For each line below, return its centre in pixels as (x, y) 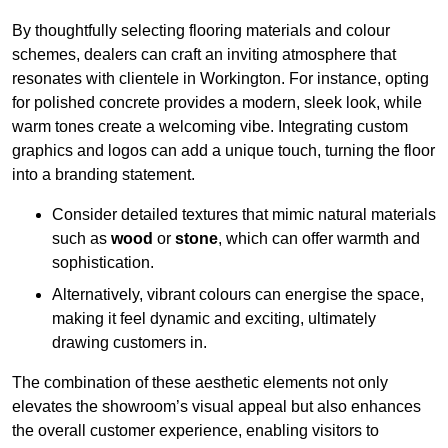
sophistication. (103, 263)
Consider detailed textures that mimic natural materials (244, 215)
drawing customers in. (129, 343)
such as (81, 239)
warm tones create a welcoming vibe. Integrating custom (210, 127)
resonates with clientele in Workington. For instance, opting (220, 79)
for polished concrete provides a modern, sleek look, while (217, 103)
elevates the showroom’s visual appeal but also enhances (216, 407)
